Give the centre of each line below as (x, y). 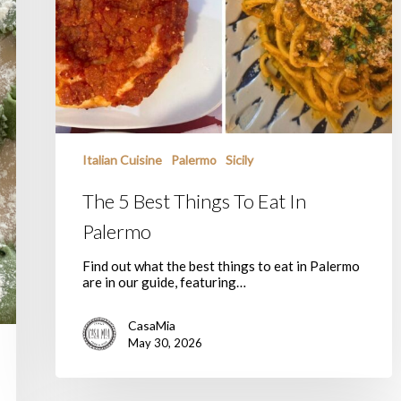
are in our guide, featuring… (164, 282)
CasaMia (152, 325)
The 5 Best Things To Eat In (194, 200)
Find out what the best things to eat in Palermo (221, 265)
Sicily (239, 159)
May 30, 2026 (165, 342)
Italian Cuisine (122, 159)
